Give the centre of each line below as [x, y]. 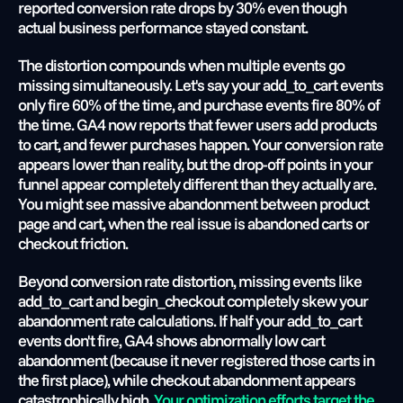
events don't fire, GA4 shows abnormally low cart [171, 340]
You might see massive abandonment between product [193, 204]
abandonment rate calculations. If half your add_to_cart [190, 321]
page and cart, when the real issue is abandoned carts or [193, 224]
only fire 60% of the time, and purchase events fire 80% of [199, 105]
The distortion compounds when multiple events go [181, 65]
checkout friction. [73, 243]
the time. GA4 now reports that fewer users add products [197, 125]
